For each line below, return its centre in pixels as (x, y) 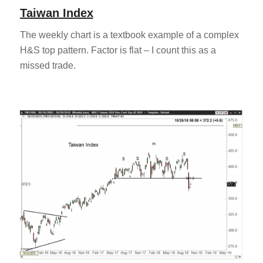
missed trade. (48, 65)
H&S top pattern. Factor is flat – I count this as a (118, 50)
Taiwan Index (56, 13)
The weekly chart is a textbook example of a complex (129, 35)
